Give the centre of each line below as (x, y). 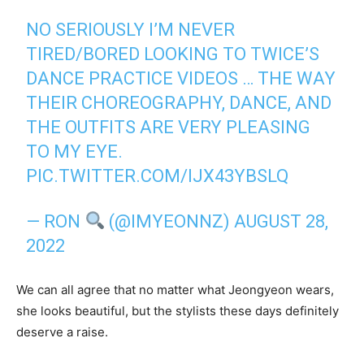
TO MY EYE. (75, 151)
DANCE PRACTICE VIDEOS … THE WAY (181, 78)
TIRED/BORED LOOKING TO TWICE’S (173, 54)
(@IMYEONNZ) (170, 221)
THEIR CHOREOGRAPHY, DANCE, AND (179, 102)
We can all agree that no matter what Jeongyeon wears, (175, 289)
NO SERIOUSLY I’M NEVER (131, 29)
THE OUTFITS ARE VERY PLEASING (169, 127)
